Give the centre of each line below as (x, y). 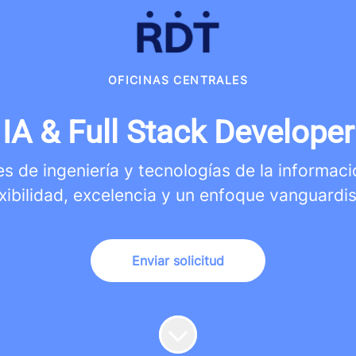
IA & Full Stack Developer (178, 132)
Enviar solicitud (178, 261)
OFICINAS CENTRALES (178, 80)
